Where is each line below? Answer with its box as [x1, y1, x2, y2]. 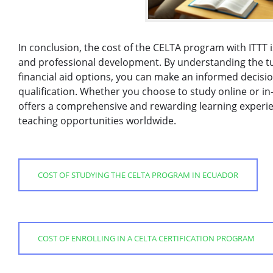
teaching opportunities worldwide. [18, 113, 176, 127]
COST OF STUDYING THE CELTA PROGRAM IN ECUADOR [38, 169, 238, 180]
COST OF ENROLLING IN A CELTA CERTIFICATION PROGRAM [38, 232, 255, 244]
